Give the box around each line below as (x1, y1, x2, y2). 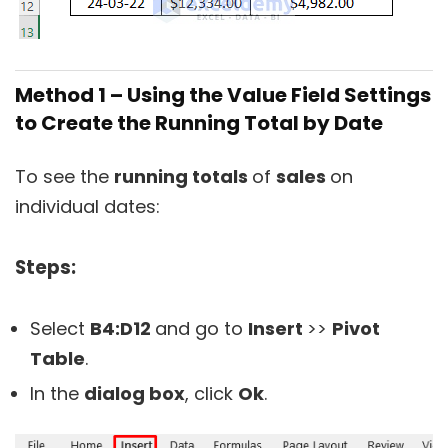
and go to (155, 316, 248, 341)
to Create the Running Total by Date (15, 109, 383, 137)
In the (30, 381, 84, 406)
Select (30, 316, 90, 341)
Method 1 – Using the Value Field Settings (15, 81, 431, 109)
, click (185, 381, 238, 406)
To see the (15, 164, 114, 189)
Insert (248, 316, 307, 341)
